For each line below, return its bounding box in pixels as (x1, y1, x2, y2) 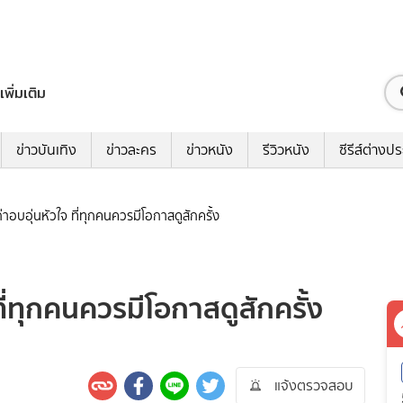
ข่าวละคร (106, 139, 157, 161)
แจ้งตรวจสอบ (274, 375, 354, 397)
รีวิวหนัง (263, 139, 309, 161)
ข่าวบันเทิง (16, 139, 76, 161)
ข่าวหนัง (186, 139, 233, 161)
